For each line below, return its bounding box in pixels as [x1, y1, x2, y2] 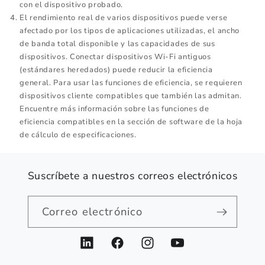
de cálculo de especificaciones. [20, 130, 137, 141]
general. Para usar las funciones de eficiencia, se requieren [20, 77, 243, 89]
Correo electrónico [41, 203, 143, 219]
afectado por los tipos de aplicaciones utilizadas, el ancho [20, 25, 240, 37]
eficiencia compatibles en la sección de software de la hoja [20, 117, 243, 128]
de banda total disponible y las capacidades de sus [20, 38, 215, 50]
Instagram [139, 243, 187, 256]
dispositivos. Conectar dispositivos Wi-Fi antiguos [20, 51, 211, 63]
